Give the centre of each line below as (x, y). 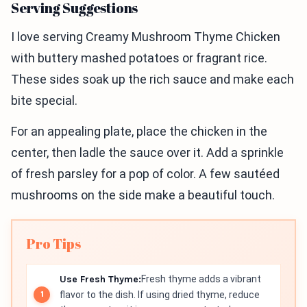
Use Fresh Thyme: (100, 280)
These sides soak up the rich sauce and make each (152, 79)
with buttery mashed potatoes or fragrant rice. (139, 58)
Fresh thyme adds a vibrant (201, 279)
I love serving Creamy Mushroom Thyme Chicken (146, 37)
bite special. (44, 101)
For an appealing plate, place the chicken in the (139, 132)
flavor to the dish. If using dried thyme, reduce (160, 295)
